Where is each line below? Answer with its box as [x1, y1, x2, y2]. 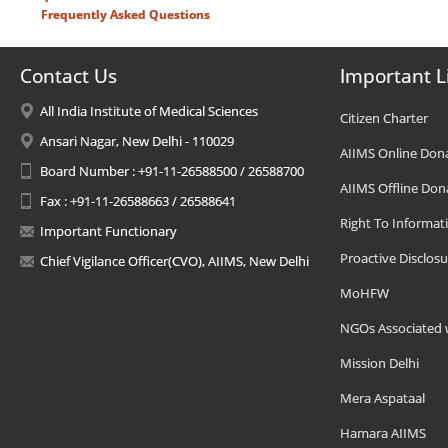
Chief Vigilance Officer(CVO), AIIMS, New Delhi [40, 251, 309, 270]
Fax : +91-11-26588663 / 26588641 [40, 191, 236, 210]
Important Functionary [40, 221, 177, 240]
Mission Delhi [340, 353, 419, 372]
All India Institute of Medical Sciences [40, 101, 258, 120]
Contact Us [20, 62, 117, 89]
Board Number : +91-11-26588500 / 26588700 [40, 161, 304, 180]
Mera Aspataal [340, 388, 425, 407]
